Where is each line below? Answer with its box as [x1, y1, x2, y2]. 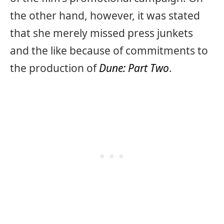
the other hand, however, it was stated [10, 8, 200, 23]
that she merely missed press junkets [10, 26, 193, 40]
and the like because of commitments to [10, 43, 208, 58]
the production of [10, 61, 99, 75]
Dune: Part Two [99, 61, 169, 75]
